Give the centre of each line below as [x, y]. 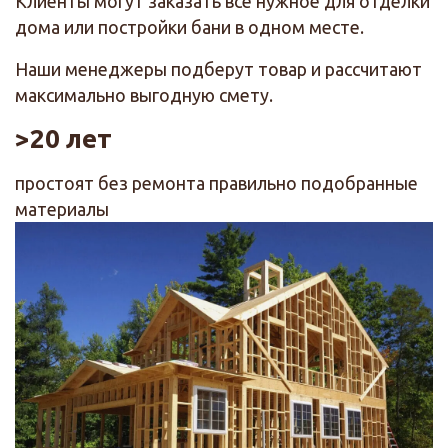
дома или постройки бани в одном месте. [189, 27]
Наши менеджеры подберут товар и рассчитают [218, 69]
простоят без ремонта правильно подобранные [216, 183]
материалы [62, 209]
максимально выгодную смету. [144, 95]
